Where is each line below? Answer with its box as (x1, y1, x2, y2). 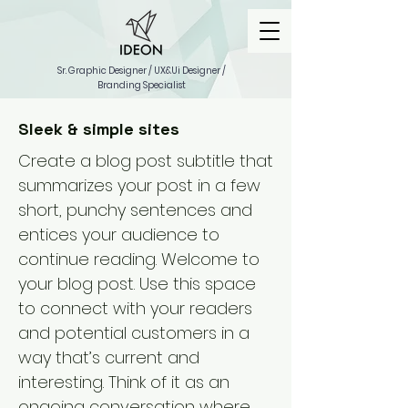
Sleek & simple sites (18, 118, 179, 139)
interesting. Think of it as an (18, 371, 229, 393)
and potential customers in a (18, 321, 250, 344)
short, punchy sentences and (18, 199, 252, 221)
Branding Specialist (97, 78, 186, 92)
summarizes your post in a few (18, 174, 260, 197)
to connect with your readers (18, 297, 252, 320)
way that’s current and (18, 346, 199, 369)
